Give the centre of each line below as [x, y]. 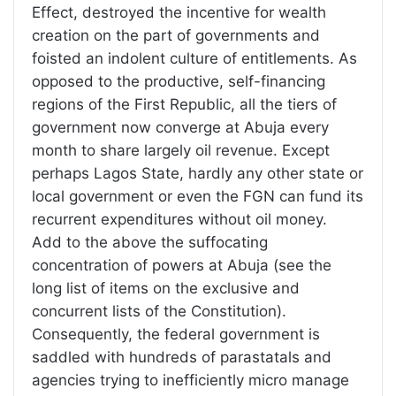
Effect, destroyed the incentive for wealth [179, 13]
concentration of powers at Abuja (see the [182, 266]
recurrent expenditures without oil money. [179, 220]
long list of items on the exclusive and [166, 289]
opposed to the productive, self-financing [179, 82]
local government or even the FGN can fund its [198, 197]
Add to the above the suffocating [150, 243]
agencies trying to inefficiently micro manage [190, 381]
